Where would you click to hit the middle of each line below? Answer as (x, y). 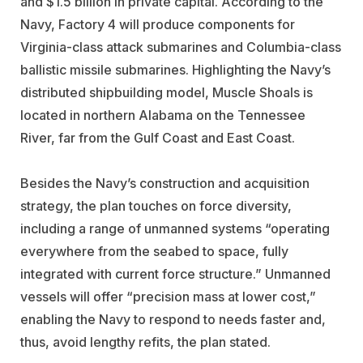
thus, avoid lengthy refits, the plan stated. (145, 342)
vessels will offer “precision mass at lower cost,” (168, 296)
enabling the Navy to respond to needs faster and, (173, 319)
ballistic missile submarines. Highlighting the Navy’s (175, 69)
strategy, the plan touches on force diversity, (156, 205)
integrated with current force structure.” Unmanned (175, 273)
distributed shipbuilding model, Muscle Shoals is (167, 92)
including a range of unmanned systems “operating (175, 228)
